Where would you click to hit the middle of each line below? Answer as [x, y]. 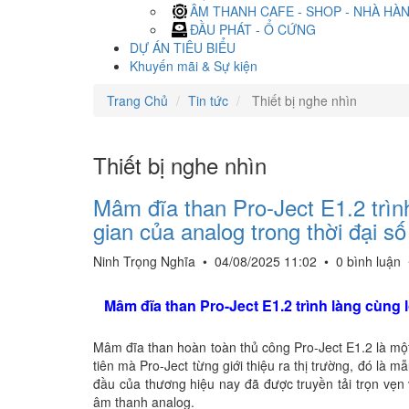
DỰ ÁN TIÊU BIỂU [183, 47]
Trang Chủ [137, 100]
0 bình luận [368, 261]
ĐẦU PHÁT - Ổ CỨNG [253, 29]
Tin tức [208, 100]
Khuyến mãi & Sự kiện [194, 66]
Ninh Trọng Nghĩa [146, 261]
